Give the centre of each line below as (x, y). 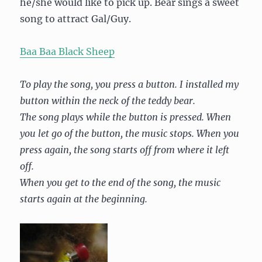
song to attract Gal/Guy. (76, 19)
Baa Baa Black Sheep (68, 51)
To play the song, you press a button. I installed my (130, 84)
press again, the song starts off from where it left (125, 150)
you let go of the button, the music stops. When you (130, 133)
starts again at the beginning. (84, 199)
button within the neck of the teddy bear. (108, 101)
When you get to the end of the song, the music (120, 182)
